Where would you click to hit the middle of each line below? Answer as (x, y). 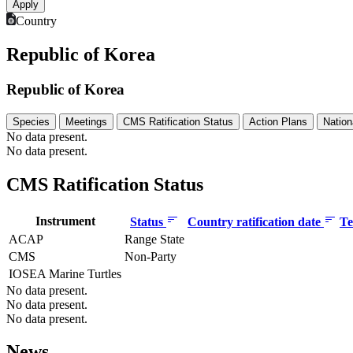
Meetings (86, 121)
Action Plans (278, 121)
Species (31, 121)
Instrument (65, 221)
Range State (154, 239)
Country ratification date (256, 221)
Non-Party (150, 256)
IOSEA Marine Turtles (65, 273)
